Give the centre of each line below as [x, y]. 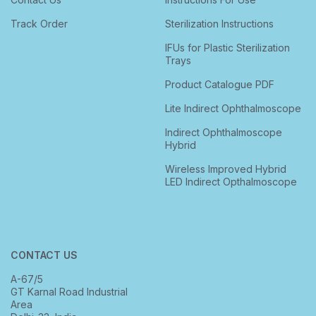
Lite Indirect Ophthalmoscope [233, 108]
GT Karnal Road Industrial [69, 291]
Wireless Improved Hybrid [225, 169]
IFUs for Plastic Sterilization [227, 47]
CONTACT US [44, 255]
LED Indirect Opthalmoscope [231, 181]
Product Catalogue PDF [219, 84]
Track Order [39, 23]
